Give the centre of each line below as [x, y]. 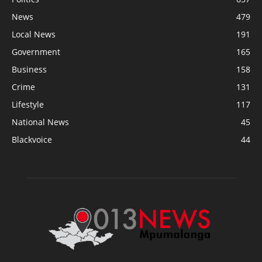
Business [29, 70]
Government [36, 52]
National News [40, 122]
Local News [34, 35]
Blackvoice [32, 140]
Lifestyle [28, 105]
